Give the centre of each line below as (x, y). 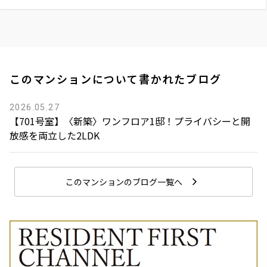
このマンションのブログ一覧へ (124, 181)
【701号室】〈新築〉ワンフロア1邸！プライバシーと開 (130, 121)
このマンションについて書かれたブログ (116, 78)
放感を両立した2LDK (55, 135)
